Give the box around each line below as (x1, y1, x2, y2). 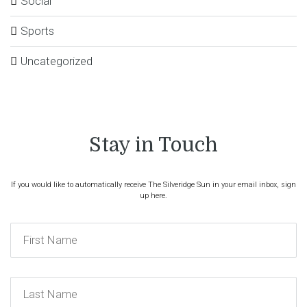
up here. (140, 191, 167, 201)
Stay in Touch (89, 133, 218, 156)
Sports (21, 23, 54, 38)
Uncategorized (21, 53, 93, 68)
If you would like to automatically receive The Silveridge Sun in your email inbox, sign (11, 180, 296, 190)
